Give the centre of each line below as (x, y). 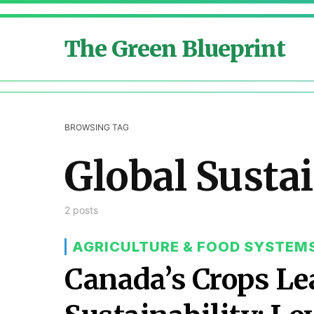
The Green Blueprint (175, 49)
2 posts (81, 210)
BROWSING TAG (97, 127)
